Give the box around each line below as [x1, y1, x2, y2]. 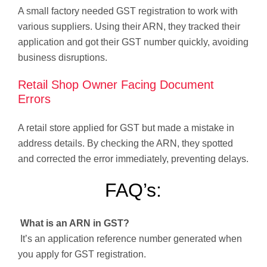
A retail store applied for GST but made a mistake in [18, 123, 234, 133]
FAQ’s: [105, 179, 162, 201]
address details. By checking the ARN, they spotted [18, 138, 233, 149]
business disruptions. [18, 52, 107, 63]
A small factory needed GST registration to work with [18, 6, 238, 17]
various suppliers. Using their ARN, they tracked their [18, 21, 240, 32]
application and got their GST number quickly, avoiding [18, 37, 249, 48]
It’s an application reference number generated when [18, 234, 242, 244]
